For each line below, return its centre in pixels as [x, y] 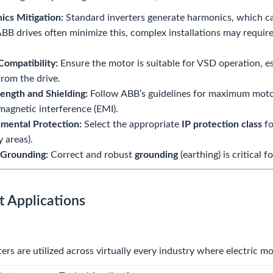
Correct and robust [91, 155]
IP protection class [222, 124]
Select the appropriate [132, 124]
